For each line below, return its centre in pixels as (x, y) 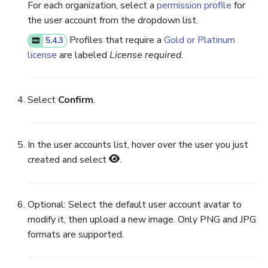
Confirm (76, 100)
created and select (68, 159)
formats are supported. (76, 234)
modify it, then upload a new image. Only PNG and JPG (142, 219)
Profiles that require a (116, 40)
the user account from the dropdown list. (113, 20)
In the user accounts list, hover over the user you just (138, 144)
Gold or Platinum (200, 40)
